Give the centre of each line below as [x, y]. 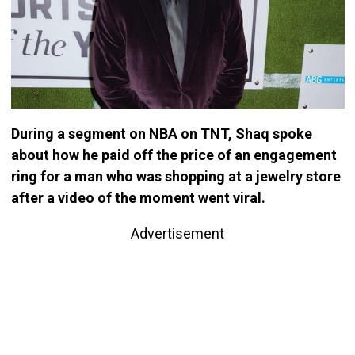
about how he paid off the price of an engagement [174, 155]
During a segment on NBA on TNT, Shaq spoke [161, 133]
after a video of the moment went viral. [138, 197]
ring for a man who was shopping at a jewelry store [176, 176]
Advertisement [177, 233]
